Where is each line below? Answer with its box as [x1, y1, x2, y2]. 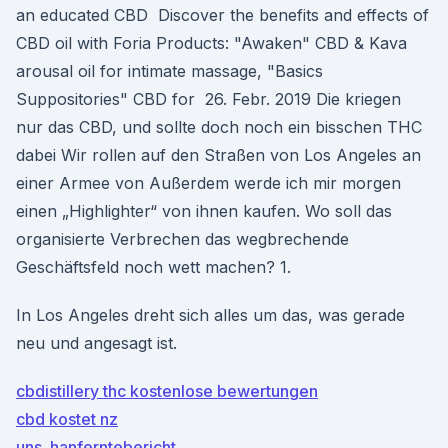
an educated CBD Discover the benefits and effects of [16, 5, 429, 25]
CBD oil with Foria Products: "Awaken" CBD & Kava [16, 33, 407, 53]
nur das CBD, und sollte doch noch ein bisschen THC [16, 117, 422, 137]
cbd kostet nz [16, 409, 118, 429]
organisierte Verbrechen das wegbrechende [16, 229, 349, 249]
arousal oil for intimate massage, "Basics [16, 61, 323, 81]
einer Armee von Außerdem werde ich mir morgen [16, 173, 401, 193]
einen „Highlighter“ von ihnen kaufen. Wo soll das [16, 201, 392, 221]
